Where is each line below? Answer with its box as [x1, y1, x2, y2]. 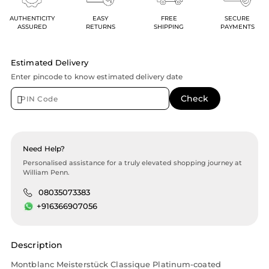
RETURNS [85, 23, 115, 31]
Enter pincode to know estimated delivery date [11, 72, 183, 82]
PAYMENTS [220, 23, 255, 31]
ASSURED [17, 23, 47, 31]
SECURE [225, 14, 250, 23]
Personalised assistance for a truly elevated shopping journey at [23, 159, 242, 168]
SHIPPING [154, 23, 184, 31]
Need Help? [23, 144, 65, 154]
